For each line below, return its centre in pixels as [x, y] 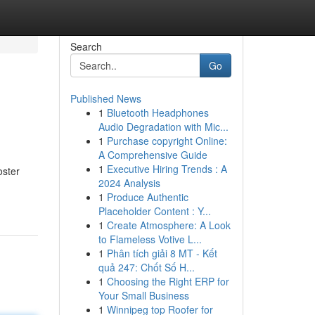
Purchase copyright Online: [167, 141]
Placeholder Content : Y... [154, 211]
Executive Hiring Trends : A [167, 169]
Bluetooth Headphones [157, 112]
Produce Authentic [147, 197]
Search [86, 46]
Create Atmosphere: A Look [168, 225]
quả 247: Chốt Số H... [146, 267]
